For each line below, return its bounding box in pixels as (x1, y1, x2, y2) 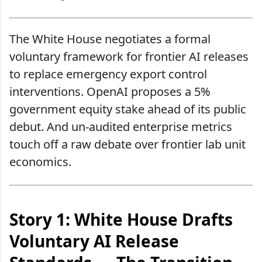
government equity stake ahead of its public (9, 101, 246, 117)
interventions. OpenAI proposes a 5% (9, 83, 211, 99)
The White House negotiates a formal (9, 30, 211, 47)
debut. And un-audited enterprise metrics (9, 118, 232, 135)
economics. (9, 153, 71, 170)
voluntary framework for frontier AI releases (9, 48, 249, 64)
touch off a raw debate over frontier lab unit (9, 136, 246, 152)
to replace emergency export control (9, 65, 207, 82)
